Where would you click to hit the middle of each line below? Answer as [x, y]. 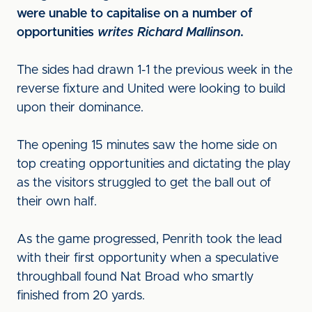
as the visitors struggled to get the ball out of [144, 183]
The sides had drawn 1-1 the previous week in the [155, 70]
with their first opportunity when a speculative [148, 258]
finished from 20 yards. [83, 296]
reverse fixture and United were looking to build [151, 89]
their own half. [58, 202]
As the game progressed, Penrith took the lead [149, 240]
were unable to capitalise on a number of [135, 14]
